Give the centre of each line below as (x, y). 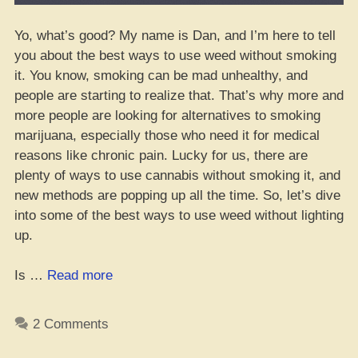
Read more (80, 275)
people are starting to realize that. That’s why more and (179, 95)
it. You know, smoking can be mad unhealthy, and (161, 75)
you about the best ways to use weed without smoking (175, 55)
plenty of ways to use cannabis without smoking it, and (177, 175)
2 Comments (71, 324)
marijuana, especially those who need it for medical (167, 135)
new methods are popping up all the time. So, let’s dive (177, 195)
